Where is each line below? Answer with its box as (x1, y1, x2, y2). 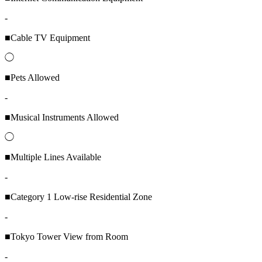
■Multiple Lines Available (5, 151, 101, 162)
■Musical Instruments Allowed (5, 112, 119, 122)
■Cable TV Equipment (5, 32, 90, 43)
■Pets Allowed (5, 72, 60, 82)
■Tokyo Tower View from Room (5, 231, 128, 242)
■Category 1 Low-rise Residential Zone (5, 191, 152, 202)
